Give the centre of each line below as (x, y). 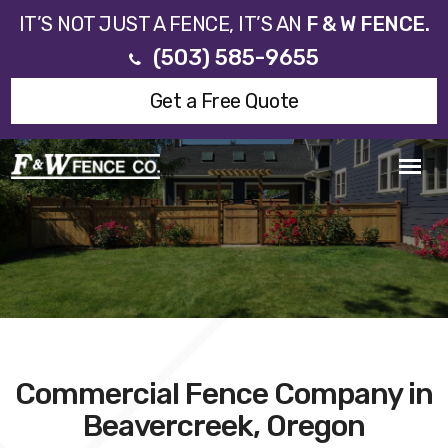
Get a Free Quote (224, 101)
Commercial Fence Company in (224, 394)
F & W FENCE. (368, 24)
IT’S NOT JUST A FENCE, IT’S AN (162, 24)
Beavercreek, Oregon (224, 426)
